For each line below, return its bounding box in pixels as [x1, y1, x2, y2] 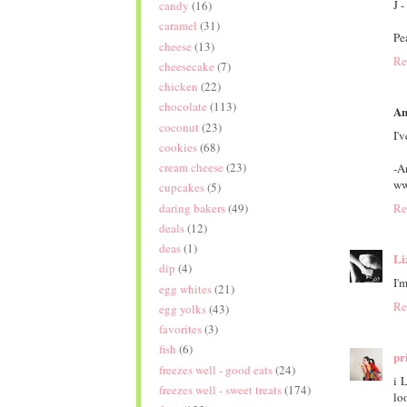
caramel [158, 17, 197, 35]
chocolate [158, 98, 207, 115]
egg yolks [158, 300, 206, 317]
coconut [158, 118, 199, 135]
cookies [158, 138, 197, 155]
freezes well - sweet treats [158, 381, 282, 398]
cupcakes [158, 179, 204, 196]
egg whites [158, 280, 212, 297]
